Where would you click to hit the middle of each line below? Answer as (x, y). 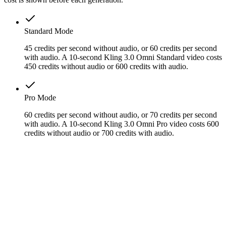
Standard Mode (49, 31)
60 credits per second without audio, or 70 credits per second (121, 115)
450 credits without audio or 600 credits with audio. (106, 66)
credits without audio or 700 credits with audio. (99, 133)
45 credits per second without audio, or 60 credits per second (121, 48)
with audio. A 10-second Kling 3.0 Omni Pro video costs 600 (122, 124)
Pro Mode (40, 97)
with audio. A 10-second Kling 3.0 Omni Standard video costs (123, 57)
